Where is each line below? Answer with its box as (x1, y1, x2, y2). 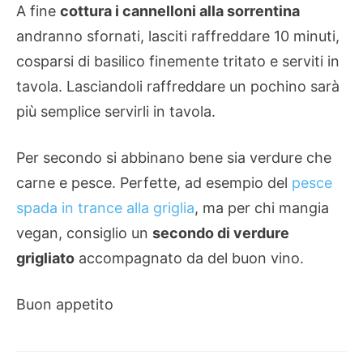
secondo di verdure (152, 224, 289, 242)
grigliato (16, 250, 75, 267)
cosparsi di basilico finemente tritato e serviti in (16, 53, 340, 70)
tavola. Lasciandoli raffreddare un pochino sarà (16, 78, 340, 96)
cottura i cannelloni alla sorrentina (60, 2, 300, 20)
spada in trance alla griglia (16, 199, 194, 217)
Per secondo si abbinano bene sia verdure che (16, 149, 331, 167)
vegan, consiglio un (16, 224, 152, 242)
